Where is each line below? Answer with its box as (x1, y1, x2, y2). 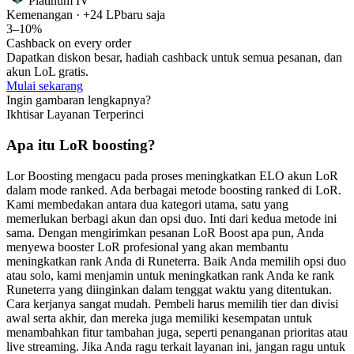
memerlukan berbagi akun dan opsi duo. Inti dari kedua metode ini (6, 211, 337, 225)
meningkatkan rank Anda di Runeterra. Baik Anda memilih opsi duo (6, 254, 346, 268)
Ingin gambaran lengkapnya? (6, 93, 151, 107)
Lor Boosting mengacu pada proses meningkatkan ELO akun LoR (6, 168, 338, 183)
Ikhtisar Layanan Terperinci (6, 107, 144, 122)
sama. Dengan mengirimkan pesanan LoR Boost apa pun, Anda (6, 225, 324, 239)
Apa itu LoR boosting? (6, 137, 156, 154)
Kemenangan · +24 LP (6, 8, 121, 22)
